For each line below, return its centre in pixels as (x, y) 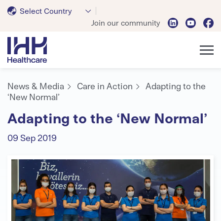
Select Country (46, 10)
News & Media (36, 86)
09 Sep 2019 (32, 137)
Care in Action (105, 86)
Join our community (126, 22)
